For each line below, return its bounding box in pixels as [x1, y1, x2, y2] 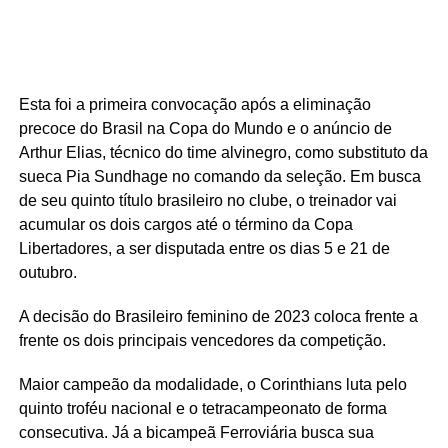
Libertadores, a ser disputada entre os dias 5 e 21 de [18, 239, 390, 257]
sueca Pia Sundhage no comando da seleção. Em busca [18, 167, 421, 185]
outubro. [18, 263, 77, 281]
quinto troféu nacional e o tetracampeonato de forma [18, 399, 387, 417]
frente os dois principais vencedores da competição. [18, 331, 386, 349]
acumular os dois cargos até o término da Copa [18, 215, 353, 233]
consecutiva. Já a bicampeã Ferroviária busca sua [18, 423, 374, 441]
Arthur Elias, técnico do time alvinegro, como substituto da [18, 143, 428, 161]
